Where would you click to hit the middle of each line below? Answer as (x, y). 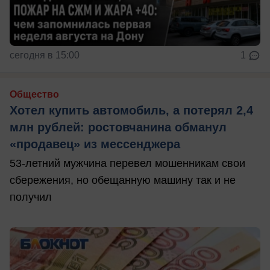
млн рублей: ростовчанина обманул (118, 127)
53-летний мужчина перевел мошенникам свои (127, 163)
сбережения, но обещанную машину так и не (123, 180)
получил (31, 197)
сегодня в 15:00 (45, 55)
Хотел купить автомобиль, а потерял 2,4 (131, 110)
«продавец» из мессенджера (95, 144)
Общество (34, 94)
